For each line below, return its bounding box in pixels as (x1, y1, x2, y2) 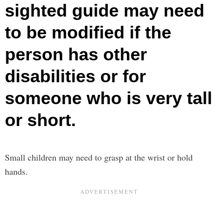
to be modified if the (5, 22, 171, 42)
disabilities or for (5, 66, 146, 86)
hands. (5, 165, 28, 177)
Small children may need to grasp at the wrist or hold (5, 151, 193, 163)
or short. (5, 109, 76, 130)
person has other (5, 44, 147, 64)
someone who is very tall (5, 88, 212, 108)
